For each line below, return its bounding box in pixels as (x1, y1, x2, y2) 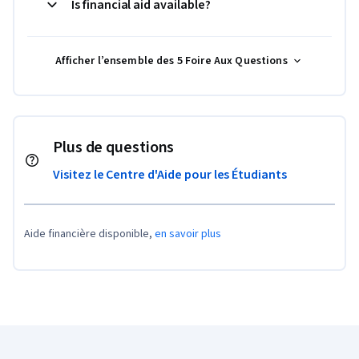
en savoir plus (155, 226, 224, 243)
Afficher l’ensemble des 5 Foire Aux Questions (55, 53, 288, 70)
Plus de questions (53, 136, 175, 159)
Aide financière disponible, (24, 226, 155, 243)
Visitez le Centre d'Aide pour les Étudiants (53, 166, 287, 184)
